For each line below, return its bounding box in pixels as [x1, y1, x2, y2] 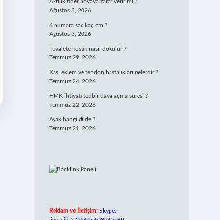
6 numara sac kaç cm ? [49, 22, 107, 28]
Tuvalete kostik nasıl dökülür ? [49, 46, 126, 52]
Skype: [99, 208, 116, 214]
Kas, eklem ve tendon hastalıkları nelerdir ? [49, 69, 158, 75]
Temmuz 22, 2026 [49, 102, 96, 108]
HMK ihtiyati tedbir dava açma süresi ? [49, 93, 148, 99]
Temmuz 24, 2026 [49, 78, 96, 84]
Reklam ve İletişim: [49, 208, 98, 214]
